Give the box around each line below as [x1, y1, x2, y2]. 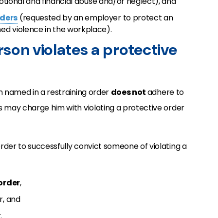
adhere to [147, 87, 184, 98]
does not [110, 87, 147, 98]
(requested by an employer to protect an [18, 12, 173, 23]
